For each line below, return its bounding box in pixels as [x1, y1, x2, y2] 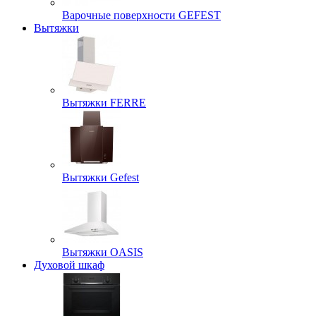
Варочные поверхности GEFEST [62, 9, 221, 22]
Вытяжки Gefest [62, 171, 139, 184]
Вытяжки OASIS [62, 246, 143, 259]
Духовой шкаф [34, 259, 104, 272]
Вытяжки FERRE [62, 97, 146, 109]
